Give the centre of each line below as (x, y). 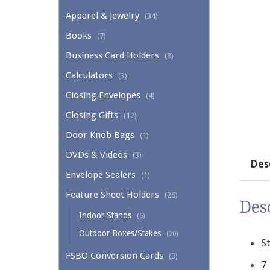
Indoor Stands (105, 215)
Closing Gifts (92, 115)
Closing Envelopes (103, 96)
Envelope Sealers (101, 175)
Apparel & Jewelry (102, 16)
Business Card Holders (112, 56)
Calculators (89, 76)
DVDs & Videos (96, 155)
